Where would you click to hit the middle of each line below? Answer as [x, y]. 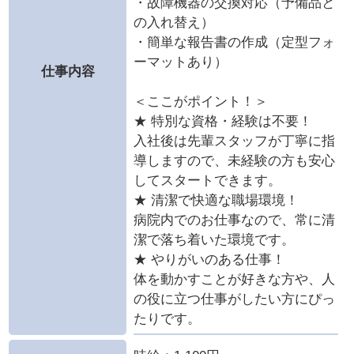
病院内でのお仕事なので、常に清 [234, 220]
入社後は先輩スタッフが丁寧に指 [234, 141]
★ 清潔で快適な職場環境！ [216, 200]
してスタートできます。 [207, 180]
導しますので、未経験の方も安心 [234, 160]
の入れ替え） [173, 22]
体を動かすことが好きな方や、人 [234, 279]
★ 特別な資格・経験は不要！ [222, 121]
